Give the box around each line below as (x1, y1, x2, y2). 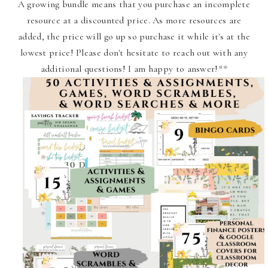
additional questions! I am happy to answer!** (40, 62, 228, 75)
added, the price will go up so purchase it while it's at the (18, 30, 250, 42)
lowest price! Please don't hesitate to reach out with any (20, 46, 248, 59)
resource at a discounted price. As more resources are (26, 14, 242, 26)
